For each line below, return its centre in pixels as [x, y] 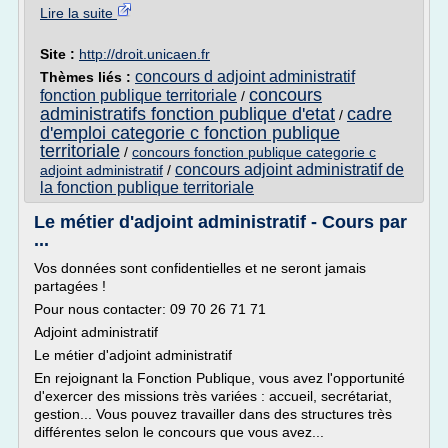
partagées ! [70, 286]
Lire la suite [78, 13]
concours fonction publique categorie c [254, 152]
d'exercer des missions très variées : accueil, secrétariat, [213, 396]
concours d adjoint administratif [245, 76]
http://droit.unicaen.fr [144, 54]
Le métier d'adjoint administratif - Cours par [220, 222]
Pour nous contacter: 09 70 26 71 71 [150, 309]
